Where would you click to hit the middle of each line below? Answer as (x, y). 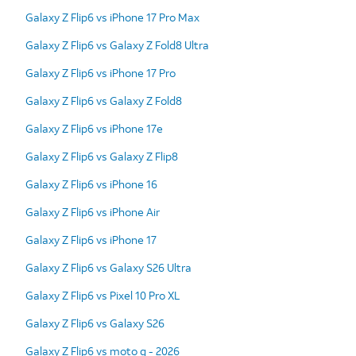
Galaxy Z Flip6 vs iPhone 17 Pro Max (112, 17)
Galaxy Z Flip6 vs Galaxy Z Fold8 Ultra (117, 44)
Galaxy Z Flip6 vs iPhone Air (93, 211)
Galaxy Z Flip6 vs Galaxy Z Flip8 (102, 156)
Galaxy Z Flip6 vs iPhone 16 (91, 184)
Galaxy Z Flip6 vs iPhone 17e (94, 128)
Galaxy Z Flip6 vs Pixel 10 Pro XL (103, 295)
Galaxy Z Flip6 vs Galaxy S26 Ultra (108, 267)
